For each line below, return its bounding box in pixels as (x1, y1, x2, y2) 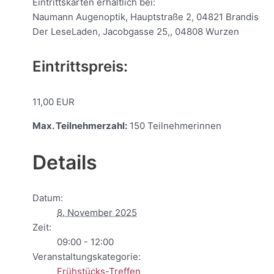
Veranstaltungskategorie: (32, 251, 141, 263)
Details (32, 150, 97, 174)
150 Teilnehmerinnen (127, 120, 221, 132)
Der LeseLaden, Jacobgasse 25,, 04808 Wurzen (32, 25, 239, 37)
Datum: (32, 192, 63, 204)
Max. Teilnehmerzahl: (32, 120, 127, 132)
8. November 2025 (57, 207, 137, 219)
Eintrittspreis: (32, 57, 128, 76)
